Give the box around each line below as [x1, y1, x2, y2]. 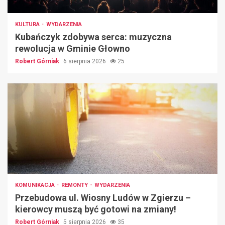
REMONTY [61, 182, 89, 189]
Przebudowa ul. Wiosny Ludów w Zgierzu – [15, 192, 191, 203]
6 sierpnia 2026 [63, 58, 107, 65]
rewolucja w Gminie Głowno [15, 43, 130, 54]
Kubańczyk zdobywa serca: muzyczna [15, 32, 172, 43]
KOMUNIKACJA [15, 182, 56, 189]
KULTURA [15, 21, 41, 28]
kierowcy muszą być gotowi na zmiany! [15, 204, 176, 215]
